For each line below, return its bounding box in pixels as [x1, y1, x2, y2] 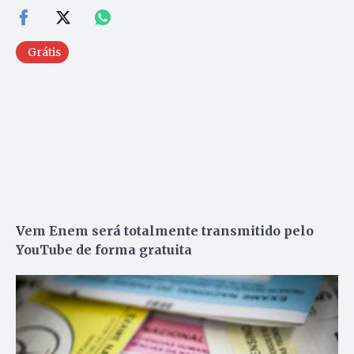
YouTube [16, 241, 73, 258]
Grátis [28, 44, 61, 59]
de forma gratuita [76, 241, 192, 258]
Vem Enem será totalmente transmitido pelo [16, 222, 314, 239]
